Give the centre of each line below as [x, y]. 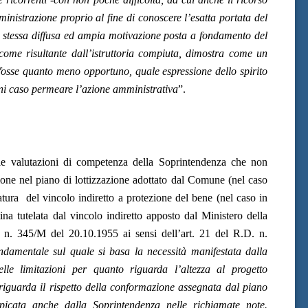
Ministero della [234, 215]
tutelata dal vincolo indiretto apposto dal [107, 215]
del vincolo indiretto [70, 197]
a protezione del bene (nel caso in [193, 197]
